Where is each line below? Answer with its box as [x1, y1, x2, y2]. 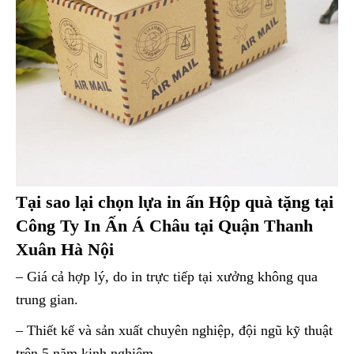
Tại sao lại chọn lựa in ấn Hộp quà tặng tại [16, 191, 333, 212]
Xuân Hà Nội [16, 239, 114, 259]
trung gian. [16, 291, 78, 307]
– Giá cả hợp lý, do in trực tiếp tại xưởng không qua [16, 268, 318, 284]
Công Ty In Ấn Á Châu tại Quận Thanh [16, 215, 313, 235]
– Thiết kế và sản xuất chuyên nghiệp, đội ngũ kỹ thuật [16, 322, 333, 338]
